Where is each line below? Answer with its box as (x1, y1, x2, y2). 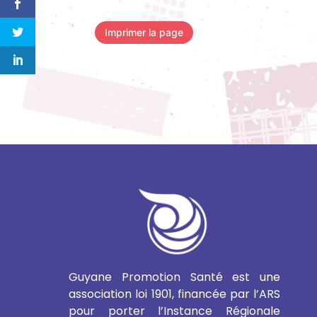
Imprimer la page (105, 26, 184, 39)
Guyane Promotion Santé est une (69, 268, 281, 285)
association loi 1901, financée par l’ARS (69, 285, 281, 302)
